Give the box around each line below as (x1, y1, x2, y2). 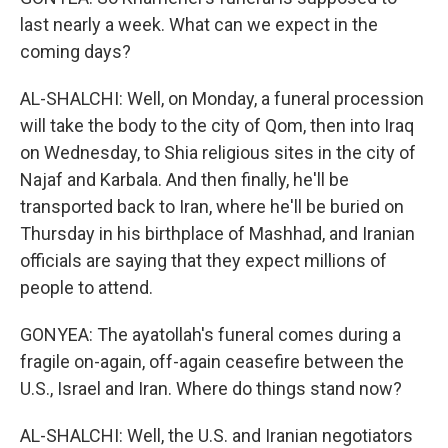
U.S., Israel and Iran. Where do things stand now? (20, 378, 402, 399)
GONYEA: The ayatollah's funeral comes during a (20, 324, 401, 345)
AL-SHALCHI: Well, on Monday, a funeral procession (20, 88, 424, 109)
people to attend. (20, 277, 153, 298)
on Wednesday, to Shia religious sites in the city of (20, 142, 416, 163)
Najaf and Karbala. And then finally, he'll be (20, 169, 349, 190)
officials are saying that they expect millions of (20, 250, 387, 271)
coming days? (20, 41, 131, 62)
